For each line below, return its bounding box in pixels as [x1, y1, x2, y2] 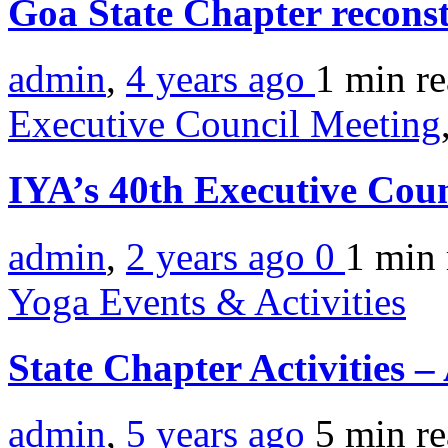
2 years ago [126, 234, 315, 278]
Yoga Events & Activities [8, 279, 406, 323]
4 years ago [126, 57, 315, 101]
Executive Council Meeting [8, 102, 441, 146]
